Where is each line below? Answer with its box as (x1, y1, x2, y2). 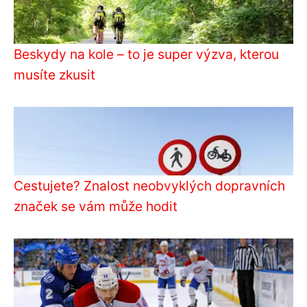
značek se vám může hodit (14, 197, 177, 214)
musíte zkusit (14, 66, 95, 83)
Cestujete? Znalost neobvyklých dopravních (14, 177, 285, 194)
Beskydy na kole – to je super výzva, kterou (14, 45, 279, 62)
